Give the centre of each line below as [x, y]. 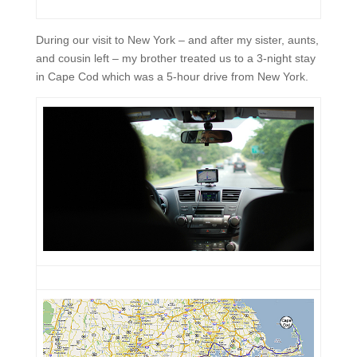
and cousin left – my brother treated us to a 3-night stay [175, 58]
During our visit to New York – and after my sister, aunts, [177, 40]
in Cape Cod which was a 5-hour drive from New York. [172, 76]
